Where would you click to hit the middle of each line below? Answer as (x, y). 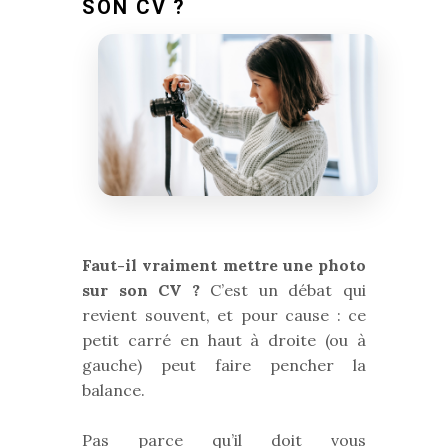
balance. (113, 389)
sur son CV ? (141, 289)
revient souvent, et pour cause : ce (224, 314)
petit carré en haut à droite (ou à (224, 339)
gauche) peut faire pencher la (224, 364)
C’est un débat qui (283, 289)
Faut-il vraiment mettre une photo (224, 264)
